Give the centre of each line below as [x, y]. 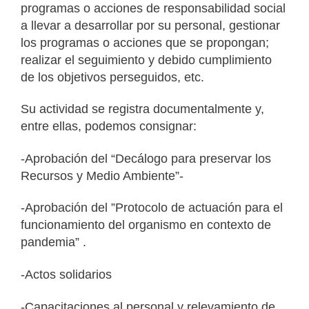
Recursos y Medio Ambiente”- [102, 176]
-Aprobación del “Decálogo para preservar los [146, 158]
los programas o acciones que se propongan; [145, 42]
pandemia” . [53, 242]
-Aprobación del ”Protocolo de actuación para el [152, 208]
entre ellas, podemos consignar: [109, 127]
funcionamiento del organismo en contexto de [146, 225]
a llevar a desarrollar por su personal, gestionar [150, 25]
